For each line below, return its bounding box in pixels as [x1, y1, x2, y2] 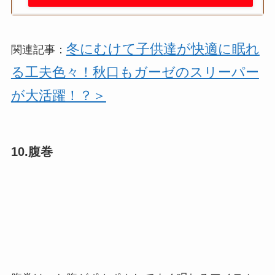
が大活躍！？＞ [10, 88, 106, 104]
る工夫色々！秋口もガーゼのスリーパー [10, 65, 259, 80]
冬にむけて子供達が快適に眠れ [66, 42, 260, 57]
